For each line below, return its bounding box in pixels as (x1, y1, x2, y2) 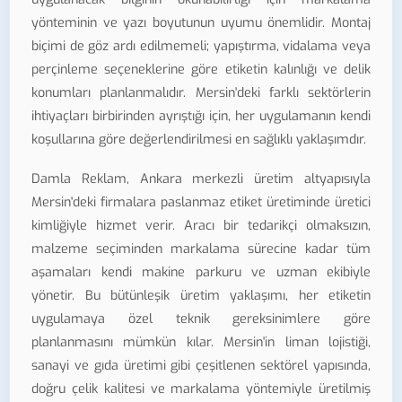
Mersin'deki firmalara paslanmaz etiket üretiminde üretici (31, 194, 371, 212)
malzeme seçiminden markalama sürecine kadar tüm (31, 240, 371, 258)
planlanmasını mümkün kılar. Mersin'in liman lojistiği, (31, 334, 371, 352)
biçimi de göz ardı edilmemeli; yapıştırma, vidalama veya (31, 37, 371, 55)
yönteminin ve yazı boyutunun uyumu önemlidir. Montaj (31, 13, 371, 31)
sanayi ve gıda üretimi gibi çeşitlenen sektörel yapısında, (31, 357, 371, 375)
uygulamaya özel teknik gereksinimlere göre (31, 310, 371, 328)
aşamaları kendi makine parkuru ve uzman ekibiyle (31, 264, 371, 282)
